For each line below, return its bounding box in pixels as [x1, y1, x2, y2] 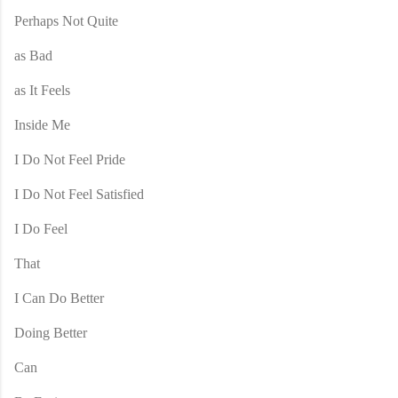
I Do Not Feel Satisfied [14, 186, 144, 202]
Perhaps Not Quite [14, 12, 118, 28]
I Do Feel [14, 220, 68, 236]
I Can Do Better [14, 290, 104, 306]
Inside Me [14, 116, 70, 132]
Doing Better [14, 324, 87, 340]
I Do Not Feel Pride [14, 151, 125, 167]
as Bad [14, 47, 52, 63]
